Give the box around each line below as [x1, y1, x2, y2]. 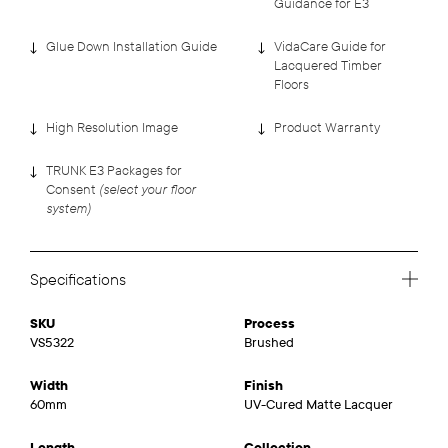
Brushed [244, 334, 294, 351]
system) [46, 199, 91, 218]
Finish [244, 377, 283, 394]
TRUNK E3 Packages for [46, 162, 182, 179]
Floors [274, 76, 309, 93]
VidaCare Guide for [274, 38, 386, 55]
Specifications [30, 269, 126, 289]
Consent [46, 181, 99, 198]
